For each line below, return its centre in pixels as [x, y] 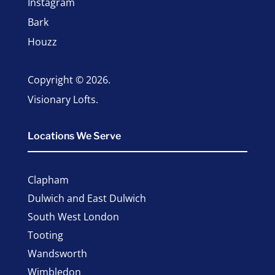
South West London [73, 217]
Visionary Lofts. [63, 99]
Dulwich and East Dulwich [87, 198]
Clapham [48, 180]
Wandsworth [57, 254]
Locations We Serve [74, 136]
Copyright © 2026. [69, 80]
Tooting [45, 235]
